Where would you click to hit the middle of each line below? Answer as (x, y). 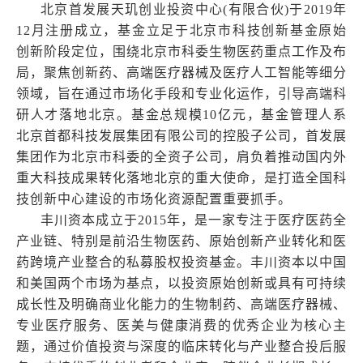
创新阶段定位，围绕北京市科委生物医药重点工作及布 (181, 51)
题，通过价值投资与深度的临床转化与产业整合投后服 (181, 346)
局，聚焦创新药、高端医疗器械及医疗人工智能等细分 (181, 72)
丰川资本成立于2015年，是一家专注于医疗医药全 (194, 220)
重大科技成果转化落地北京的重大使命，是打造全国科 (181, 177)
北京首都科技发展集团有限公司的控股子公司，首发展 (181, 135)
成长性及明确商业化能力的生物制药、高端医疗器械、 (181, 304)
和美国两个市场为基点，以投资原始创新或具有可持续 (181, 283)
